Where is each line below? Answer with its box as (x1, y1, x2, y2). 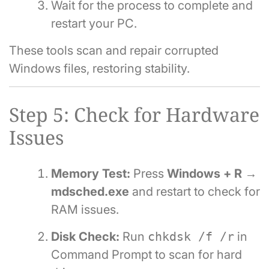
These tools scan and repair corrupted (9, 43, 219, 58)
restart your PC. (51, 16, 137, 31)
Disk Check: (51, 229, 119, 244)
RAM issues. (51, 202, 119, 217)
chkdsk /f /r (148, 229, 234, 244)
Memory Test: (51, 166, 130, 181)
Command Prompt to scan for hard (51, 247, 242, 262)
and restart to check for (129, 184, 260, 199)
